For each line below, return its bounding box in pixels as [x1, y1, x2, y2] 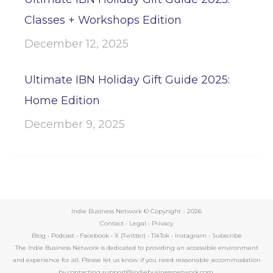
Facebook [79, 232, 109, 239]
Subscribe [211, 232, 242, 239]
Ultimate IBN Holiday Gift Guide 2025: [24, 73, 230, 87]
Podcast [51, 232, 74, 239]
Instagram [174, 232, 207, 239]
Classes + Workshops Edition [24, 13, 182, 27]
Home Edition [24, 94, 100, 107]
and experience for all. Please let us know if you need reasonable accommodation [12, 256, 261, 264]
